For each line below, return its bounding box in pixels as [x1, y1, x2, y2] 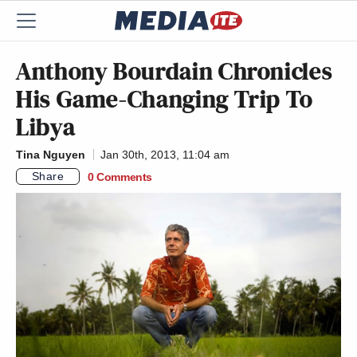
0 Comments [88, 170, 152, 183]
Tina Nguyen [16, 148, 85, 161]
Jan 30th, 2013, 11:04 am [100, 148, 229, 161]
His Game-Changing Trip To [16, 81, 314, 116]
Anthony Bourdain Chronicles [16, 53, 333, 88]
